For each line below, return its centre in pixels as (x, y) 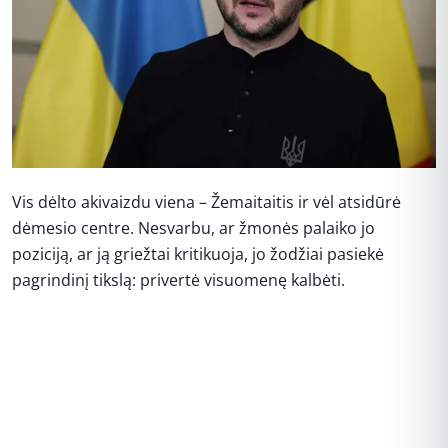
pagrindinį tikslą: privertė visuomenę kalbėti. (178, 280)
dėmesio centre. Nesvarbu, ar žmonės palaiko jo (193, 228)
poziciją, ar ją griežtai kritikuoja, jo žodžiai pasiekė (198, 254)
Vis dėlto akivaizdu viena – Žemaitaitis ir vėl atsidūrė (206, 202)
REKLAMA (224, 329)
